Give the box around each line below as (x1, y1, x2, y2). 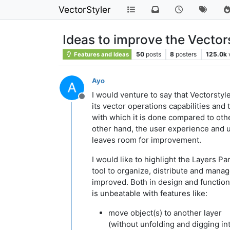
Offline (81, 97, 107, 107)
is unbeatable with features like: (92, 188, 207, 198)
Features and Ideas (72, 50, 129, 58)
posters (176, 50, 197, 58)
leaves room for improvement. (92, 135, 201, 145)
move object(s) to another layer (108, 208, 222, 218)
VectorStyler (59, 4, 111, 15)
